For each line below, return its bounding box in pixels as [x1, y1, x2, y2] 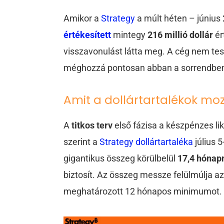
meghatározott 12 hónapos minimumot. [63, 186, 222, 197]
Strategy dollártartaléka [99, 136, 193, 147]
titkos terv [71, 120, 113, 131]
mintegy [113, 29, 148, 40]
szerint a [63, 136, 100, 147]
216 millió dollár [147, 29, 213, 40]
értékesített [63, 29, 111, 40]
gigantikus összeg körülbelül [63, 153, 178, 164]
